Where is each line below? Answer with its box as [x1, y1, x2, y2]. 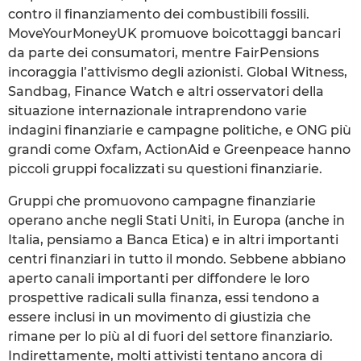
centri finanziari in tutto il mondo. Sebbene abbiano [8, 251, 346, 267]
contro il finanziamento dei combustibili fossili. [8, 6, 309, 22]
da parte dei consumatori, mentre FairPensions [8, 44, 319, 60]
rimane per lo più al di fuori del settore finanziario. [8, 328, 333, 344]
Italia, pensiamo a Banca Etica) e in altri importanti [8, 231, 338, 247]
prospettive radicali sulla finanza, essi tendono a [8, 289, 320, 305]
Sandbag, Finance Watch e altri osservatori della [8, 83, 324, 99]
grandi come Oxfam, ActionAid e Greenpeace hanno [8, 141, 351, 157]
